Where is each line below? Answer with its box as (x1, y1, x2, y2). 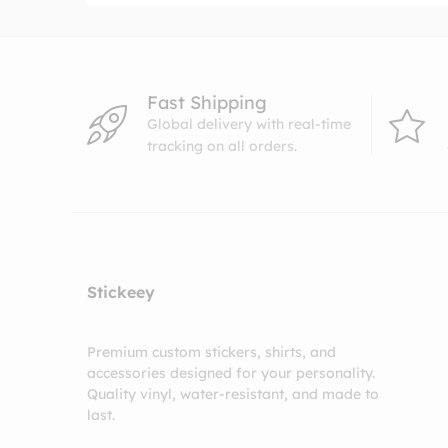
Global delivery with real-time (147, 115, 351, 134)
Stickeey (87, 282, 155, 303)
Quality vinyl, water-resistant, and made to (87, 385, 379, 404)
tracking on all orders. (147, 137, 297, 156)
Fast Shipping (147, 91, 267, 115)
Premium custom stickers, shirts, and (87, 343, 336, 362)
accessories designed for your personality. (87, 364, 375, 383)
